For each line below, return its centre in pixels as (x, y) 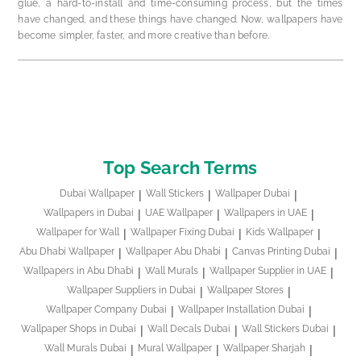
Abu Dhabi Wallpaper (67, 251)
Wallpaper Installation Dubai (241, 309)
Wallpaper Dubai (253, 193)
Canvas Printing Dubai (281, 251)
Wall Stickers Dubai (285, 328)
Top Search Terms (180, 167)
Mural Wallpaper (175, 348)
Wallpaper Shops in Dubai (79, 328)
